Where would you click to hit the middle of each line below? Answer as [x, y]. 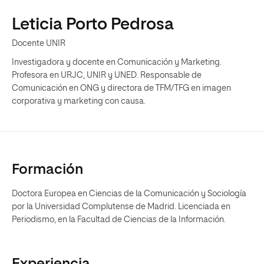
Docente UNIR [39, 44]
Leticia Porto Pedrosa [93, 25]
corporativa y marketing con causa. [79, 101]
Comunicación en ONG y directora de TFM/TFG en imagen [121, 88]
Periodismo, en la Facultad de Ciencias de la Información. [119, 220]
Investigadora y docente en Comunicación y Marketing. [117, 62]
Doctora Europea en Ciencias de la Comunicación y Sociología [129, 194]
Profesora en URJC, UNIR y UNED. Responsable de [107, 75]
